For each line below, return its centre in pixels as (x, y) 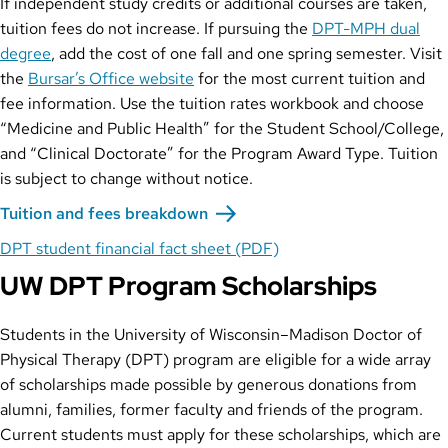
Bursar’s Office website (111, 78)
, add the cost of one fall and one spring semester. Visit (246, 53)
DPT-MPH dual (366, 28)
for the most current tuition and (309, 78)
